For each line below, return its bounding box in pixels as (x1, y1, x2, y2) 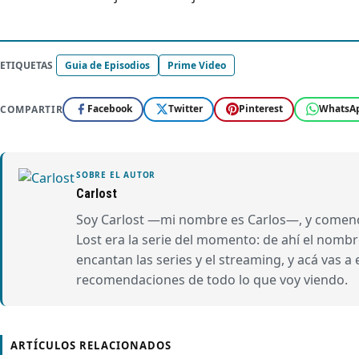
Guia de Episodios (65, 58, 150, 72)
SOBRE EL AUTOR (76, 168, 156, 180)
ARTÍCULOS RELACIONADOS (10, 337, 171, 353)
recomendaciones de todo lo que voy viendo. (76, 270, 348, 288)
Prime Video (167, 58, 226, 72)
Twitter (167, 102, 203, 116)
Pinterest (238, 102, 283, 116)
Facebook (87, 102, 132, 116)
